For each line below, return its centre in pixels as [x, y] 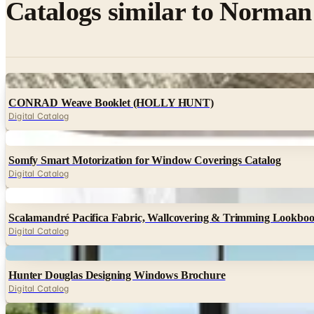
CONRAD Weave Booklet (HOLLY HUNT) [111, 102]
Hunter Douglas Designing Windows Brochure [117, 275]
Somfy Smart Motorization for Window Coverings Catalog [145, 160]
